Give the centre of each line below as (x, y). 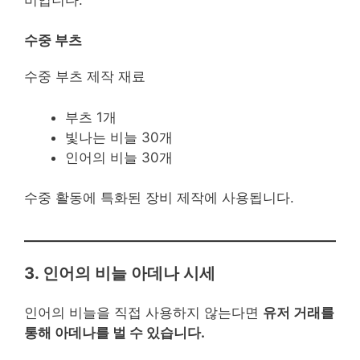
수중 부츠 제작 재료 (85, 77)
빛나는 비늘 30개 (119, 137)
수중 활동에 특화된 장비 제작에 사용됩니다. (159, 198)
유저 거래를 (299, 313)
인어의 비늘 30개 (119, 157)
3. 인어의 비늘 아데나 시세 (120, 273)
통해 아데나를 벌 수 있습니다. (115, 333)
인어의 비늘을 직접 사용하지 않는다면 (143, 313)
